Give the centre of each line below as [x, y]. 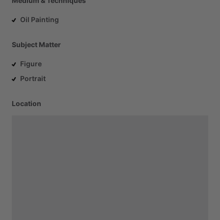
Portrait [33, 78]
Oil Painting [40, 19]
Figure [31, 64]
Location [27, 103]
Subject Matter [36, 44]
